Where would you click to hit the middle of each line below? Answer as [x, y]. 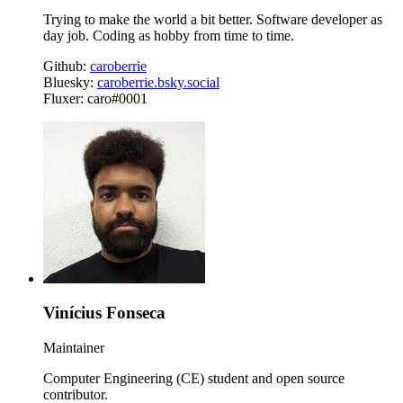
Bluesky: [70, 82]
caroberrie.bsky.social [158, 82]
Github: [67, 66]
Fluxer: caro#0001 [95, 98]
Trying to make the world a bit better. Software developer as [213, 19]
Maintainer [74, 348]
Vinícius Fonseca [104, 313]
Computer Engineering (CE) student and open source [194, 378]
